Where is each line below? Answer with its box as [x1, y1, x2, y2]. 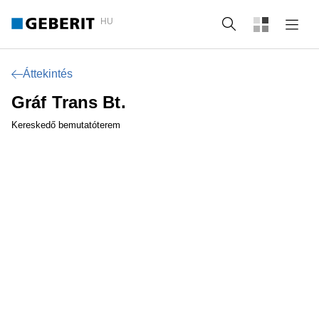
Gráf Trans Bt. [11, 93, 126, 112]
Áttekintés [23, 68, 73, 80]
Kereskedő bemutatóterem [11, 120, 120, 130]
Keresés [245, 18, 287, 30]
